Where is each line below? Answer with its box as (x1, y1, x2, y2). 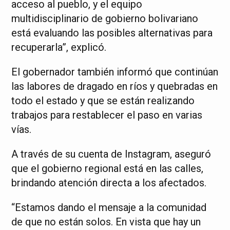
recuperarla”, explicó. (11, 41, 107, 53)
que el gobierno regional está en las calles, (11, 162, 204, 175)
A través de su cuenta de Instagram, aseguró (11, 147, 212, 160)
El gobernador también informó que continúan (11, 65, 219, 78)
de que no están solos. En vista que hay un (11, 215, 201, 228)
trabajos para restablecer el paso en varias (11, 108, 203, 121)
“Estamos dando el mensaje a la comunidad (11, 201, 207, 214)
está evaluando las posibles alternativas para (11, 26, 213, 39)
